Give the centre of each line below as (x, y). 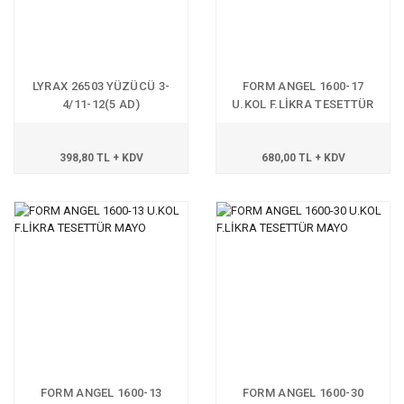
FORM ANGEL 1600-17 (303, 86)
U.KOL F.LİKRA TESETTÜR (303, 104)
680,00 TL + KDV (303, 158)
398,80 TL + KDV (101, 158)
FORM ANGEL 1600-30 (303, 393)
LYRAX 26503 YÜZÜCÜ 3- (101, 86)
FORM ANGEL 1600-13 (101, 393)
